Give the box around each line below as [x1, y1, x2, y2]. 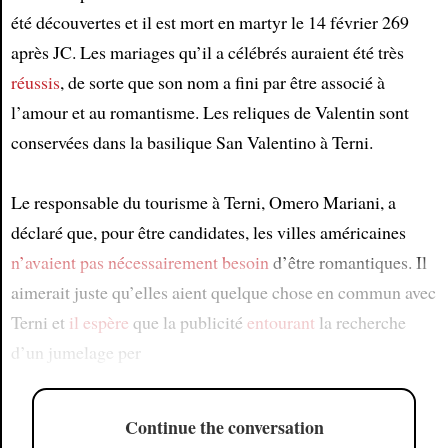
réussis [10, 69, 60, 94]
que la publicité [128, 309, 247, 334]
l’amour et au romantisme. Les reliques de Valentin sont [10, 99, 409, 124]
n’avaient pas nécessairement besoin [10, 249, 269, 274]
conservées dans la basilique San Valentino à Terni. [10, 129, 373, 154]
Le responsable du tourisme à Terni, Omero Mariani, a [10, 189, 396, 214]
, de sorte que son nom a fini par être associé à [59, 69, 385, 94]
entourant [246, 309, 315, 334]
